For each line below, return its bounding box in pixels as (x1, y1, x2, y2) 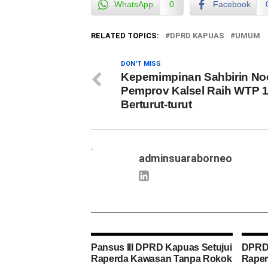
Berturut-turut (121, 98, 192, 111)
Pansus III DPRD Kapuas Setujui (91, 242, 232, 253)
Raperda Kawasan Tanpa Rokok (91, 254, 232, 264)
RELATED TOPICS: (91, 31, 159, 41)
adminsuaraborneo (139, 153, 232, 165)
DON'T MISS (121, 60, 161, 68)
